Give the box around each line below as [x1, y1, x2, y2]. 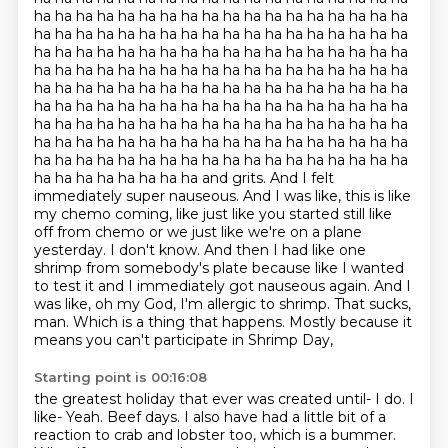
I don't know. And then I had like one [109, 241, 366, 259]
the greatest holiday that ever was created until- [33, 390, 375, 408]
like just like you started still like [175, 205, 392, 223]
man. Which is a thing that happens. [33, 313, 289, 331]
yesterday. [33, 241, 110, 259]
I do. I [374, 390, 414, 408]
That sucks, [333, 295, 411, 313]
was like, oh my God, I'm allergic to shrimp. [33, 295, 334, 313]
